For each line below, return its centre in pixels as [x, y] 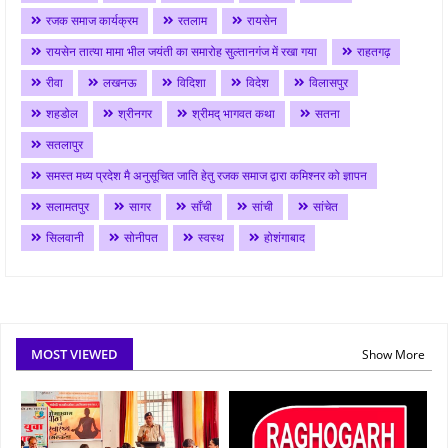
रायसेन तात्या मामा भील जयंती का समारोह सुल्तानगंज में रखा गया [181, 51]
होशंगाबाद [284, 237]
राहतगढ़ [373, 51]
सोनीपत [141, 237]
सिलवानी [65, 237]
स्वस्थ [211, 237]
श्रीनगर [135, 113]
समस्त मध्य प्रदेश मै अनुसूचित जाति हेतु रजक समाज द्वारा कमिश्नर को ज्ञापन [206, 175]
